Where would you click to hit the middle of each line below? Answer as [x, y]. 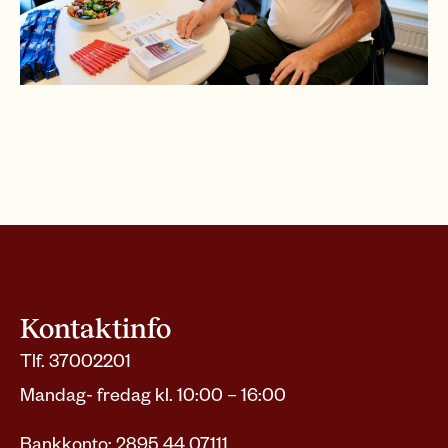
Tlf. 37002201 [75, 360]
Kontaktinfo [95, 329]
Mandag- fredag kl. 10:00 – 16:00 [153, 394]
